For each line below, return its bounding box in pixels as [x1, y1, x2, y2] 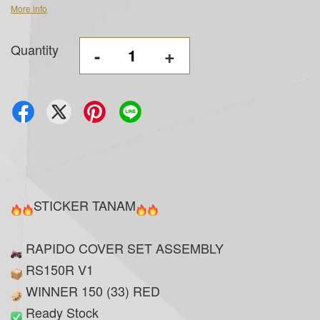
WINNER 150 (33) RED [22, 281, 160, 300]
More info [11, 1, 47, 14]
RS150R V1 [22, 259, 94, 279]
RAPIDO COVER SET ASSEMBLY [22, 238, 224, 257]
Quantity [11, 39, 59, 59]
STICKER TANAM [34, 195, 136, 214]
